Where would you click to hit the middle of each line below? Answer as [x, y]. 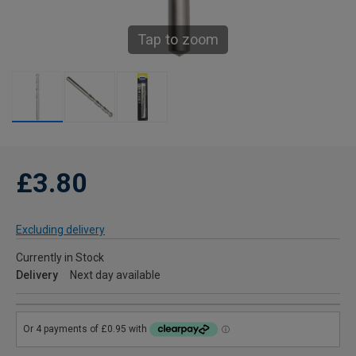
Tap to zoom [178, 39]
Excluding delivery [60, 230]
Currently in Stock [60, 257]
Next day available [115, 275]
